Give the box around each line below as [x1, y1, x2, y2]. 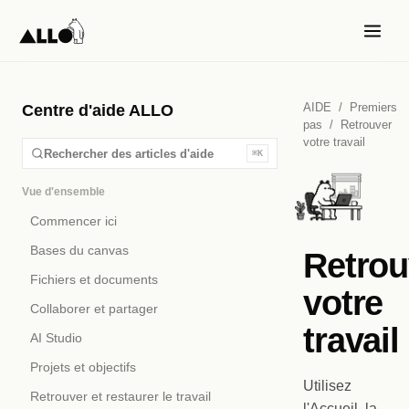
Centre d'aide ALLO [22, 101, 173, 120]
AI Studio [30, 331, 82, 345]
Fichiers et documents [30, 273, 158, 287]
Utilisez [303, 378, 351, 393]
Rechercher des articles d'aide [44, 146, 214, 161]
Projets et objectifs [30, 361, 136, 374]
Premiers [350, 100, 397, 114]
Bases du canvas [30, 244, 129, 257]
